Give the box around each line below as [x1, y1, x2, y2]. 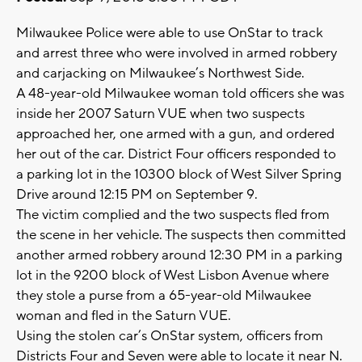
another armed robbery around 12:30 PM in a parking [16, 246, 343, 265]
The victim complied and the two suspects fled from [16, 206, 330, 225]
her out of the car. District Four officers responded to [16, 145, 336, 164]
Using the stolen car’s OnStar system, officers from [16, 327, 323, 346]
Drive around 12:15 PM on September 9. [16, 186, 258, 204]
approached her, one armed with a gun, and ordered [16, 125, 335, 144]
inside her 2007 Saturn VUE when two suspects [16, 105, 305, 124]
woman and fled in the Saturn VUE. [16, 307, 231, 326]
